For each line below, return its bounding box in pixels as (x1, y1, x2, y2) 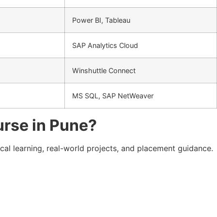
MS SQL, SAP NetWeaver (72, 91, 154, 100)
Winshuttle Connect (72, 66, 136, 75)
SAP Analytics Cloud (72, 41, 138, 49)
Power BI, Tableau (72, 15, 130, 24)
